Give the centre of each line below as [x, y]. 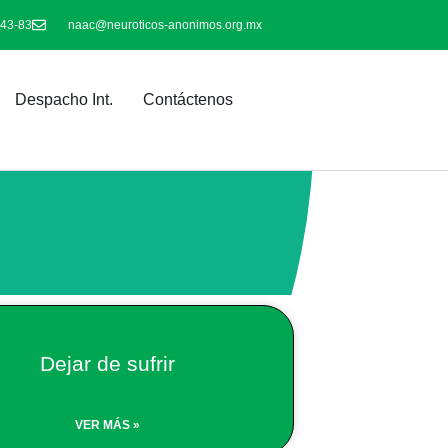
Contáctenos [187, 99]
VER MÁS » [107, 424]
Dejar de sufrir [107, 363]
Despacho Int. [63, 99]
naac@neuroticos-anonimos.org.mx [164, 25]
